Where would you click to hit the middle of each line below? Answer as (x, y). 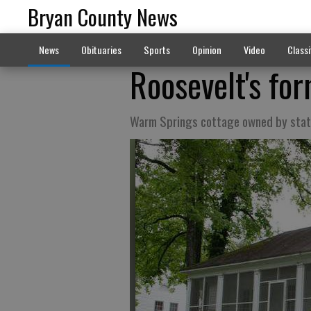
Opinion (207, 50)
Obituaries (101, 50)
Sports (157, 50)
